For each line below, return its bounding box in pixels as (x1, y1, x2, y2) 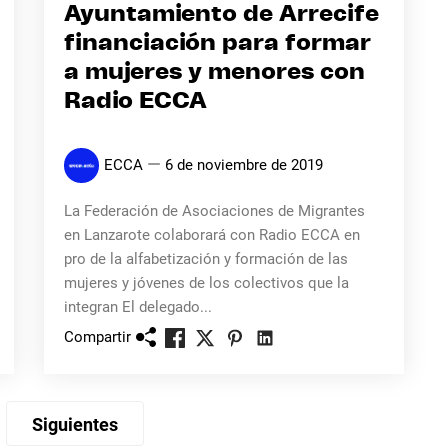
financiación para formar (63, 32, 371, 55)
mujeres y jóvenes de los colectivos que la (63, 274, 349, 292)
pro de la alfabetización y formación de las (63, 250, 348, 268)
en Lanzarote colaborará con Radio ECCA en (63, 226, 360, 244)
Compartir (63, 327, 131, 346)
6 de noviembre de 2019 (164, 156, 323, 174)
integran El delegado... (63, 298, 212, 316)
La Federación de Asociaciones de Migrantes (63, 202, 365, 220)
